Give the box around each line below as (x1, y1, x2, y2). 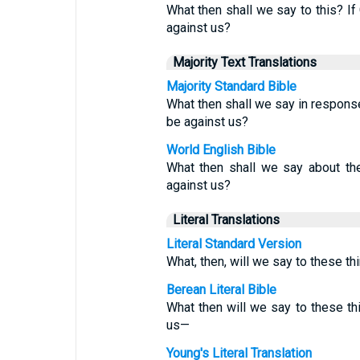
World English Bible (166, 142, 276, 157)
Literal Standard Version (166, 236, 301, 252)
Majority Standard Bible (166, 79, 297, 94)
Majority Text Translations (172, 55, 317, 70)
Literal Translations (172, 212, 280, 227)
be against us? (166, 114, 248, 129)
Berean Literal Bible (166, 282, 276, 297)
